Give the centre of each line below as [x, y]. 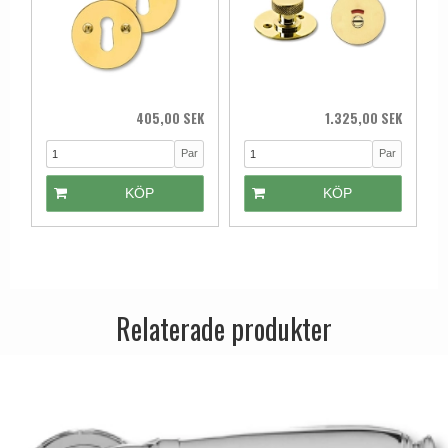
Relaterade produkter [224, 328]
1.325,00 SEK [363, 117]
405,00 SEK [170, 117]
